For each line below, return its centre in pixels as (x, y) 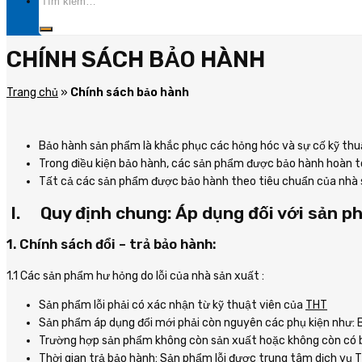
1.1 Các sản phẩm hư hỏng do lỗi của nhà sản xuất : (135, 276)
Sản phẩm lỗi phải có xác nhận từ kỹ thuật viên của (172, 305)
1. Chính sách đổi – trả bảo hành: (112, 245)
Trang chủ (32, 92)
